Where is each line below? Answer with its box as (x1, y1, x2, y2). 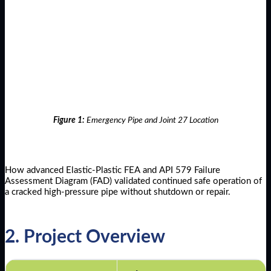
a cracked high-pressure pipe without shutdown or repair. (5, 187, 230, 197)
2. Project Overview (5, 227, 165, 246)
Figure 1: (53, 116, 87, 125)
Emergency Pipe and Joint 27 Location (86, 116, 218, 125)
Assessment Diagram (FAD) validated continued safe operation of (5, 176, 262, 186)
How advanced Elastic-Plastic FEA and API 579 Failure (5, 165, 220, 175)
